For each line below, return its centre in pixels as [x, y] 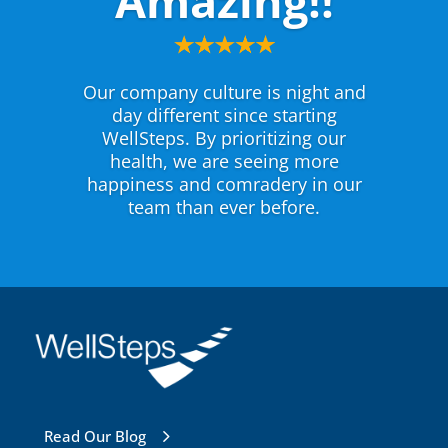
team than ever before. [224, 207]
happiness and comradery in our [224, 184]
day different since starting [224, 115]
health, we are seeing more [224, 161]
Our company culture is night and [224, 92]
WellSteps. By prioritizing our [224, 138]
